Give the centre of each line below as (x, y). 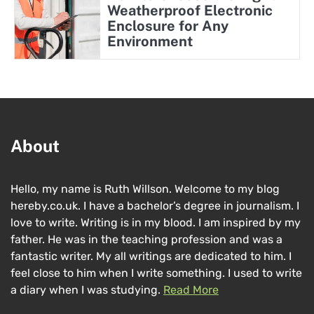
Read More (191, 290)
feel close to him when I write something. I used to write (156, 273)
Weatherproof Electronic (190, 11)
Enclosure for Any (168, 26)
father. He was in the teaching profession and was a (146, 240)
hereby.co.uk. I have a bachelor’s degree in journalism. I (155, 206)
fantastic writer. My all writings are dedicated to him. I (151, 257)
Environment (150, 42)
